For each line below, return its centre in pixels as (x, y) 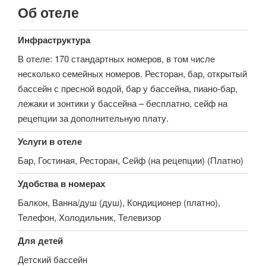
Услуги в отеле (50, 141)
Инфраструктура (54, 39)
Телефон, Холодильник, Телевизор (89, 217)
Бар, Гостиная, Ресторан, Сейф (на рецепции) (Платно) (131, 160)
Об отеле (48, 12)
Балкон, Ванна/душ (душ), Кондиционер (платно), (119, 202)
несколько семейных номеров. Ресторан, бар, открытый (132, 73)
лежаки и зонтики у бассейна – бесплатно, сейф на (123, 103)
